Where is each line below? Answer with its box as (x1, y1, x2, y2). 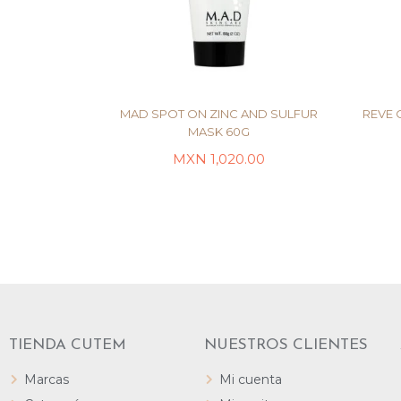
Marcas (24, 371, 69, 388)
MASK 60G (188, 124, 250, 139)
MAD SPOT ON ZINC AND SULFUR (120, 107, 318, 121)
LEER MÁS (188, 167, 250, 182)
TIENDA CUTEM (9, 337, 126, 353)
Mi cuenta (219, 371, 283, 388)
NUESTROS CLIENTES (204, 337, 369, 353)
